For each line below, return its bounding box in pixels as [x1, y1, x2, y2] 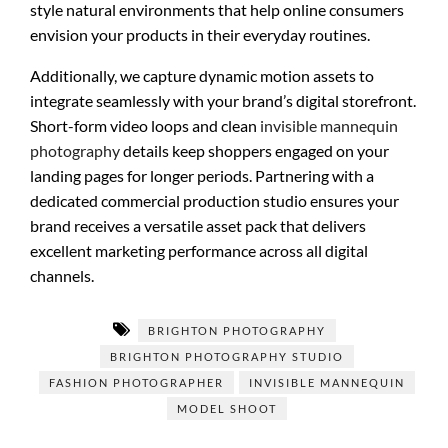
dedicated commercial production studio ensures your [30, 191, 399, 210]
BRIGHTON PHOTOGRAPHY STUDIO [109, 350, 344, 363]
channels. [30, 266, 94, 285]
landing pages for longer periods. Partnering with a [30, 166, 374, 185]
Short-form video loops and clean [30, 116, 260, 135]
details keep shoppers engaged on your [120, 141, 389, 160]
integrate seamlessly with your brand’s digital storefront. [30, 91, 416, 110]
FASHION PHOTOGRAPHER [48, 376, 224, 389]
